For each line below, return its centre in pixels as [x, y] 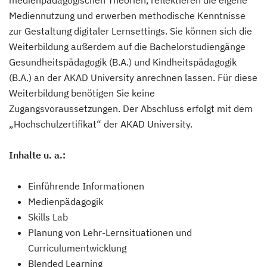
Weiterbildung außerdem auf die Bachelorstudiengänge [127, 47]
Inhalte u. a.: [37, 155]
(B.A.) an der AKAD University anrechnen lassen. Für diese [133, 78]
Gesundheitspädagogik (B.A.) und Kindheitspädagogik [123, 62]
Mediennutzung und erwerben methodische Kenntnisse [127, 16]
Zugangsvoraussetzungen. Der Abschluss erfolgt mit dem [131, 109]
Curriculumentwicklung [77, 248]
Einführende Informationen [86, 186]
